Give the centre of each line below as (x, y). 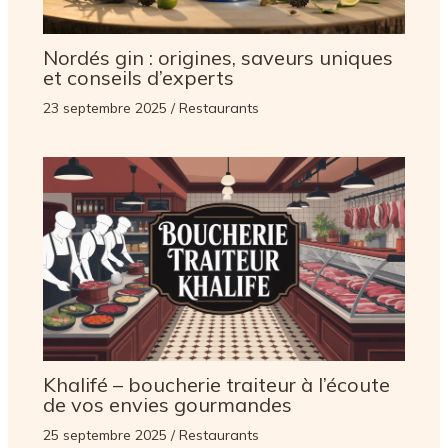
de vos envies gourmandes (167, 404)
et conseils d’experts (138, 78)
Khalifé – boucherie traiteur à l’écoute (216, 384)
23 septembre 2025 (106, 108)
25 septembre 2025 (106, 435)
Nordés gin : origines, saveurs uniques (217, 58)
